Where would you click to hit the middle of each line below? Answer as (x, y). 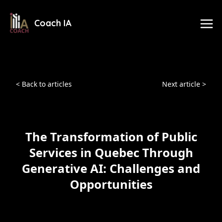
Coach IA (53, 23)
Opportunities (111, 184)
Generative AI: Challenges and (111, 168)
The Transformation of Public (111, 137)
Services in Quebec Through (111, 152)
